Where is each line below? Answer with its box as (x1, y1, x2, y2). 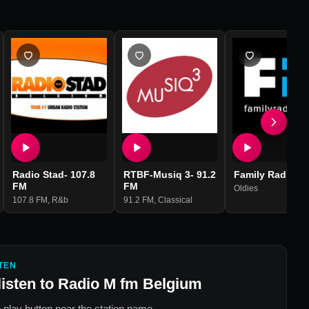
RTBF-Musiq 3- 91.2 (123, 169, 216, 181)
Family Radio (233, 169, 295, 181)
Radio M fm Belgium (58, 275, 202, 293)
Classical (157, 195, 192, 206)
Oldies (233, 183, 258, 194)
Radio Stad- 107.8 (12, 169, 96, 181)
